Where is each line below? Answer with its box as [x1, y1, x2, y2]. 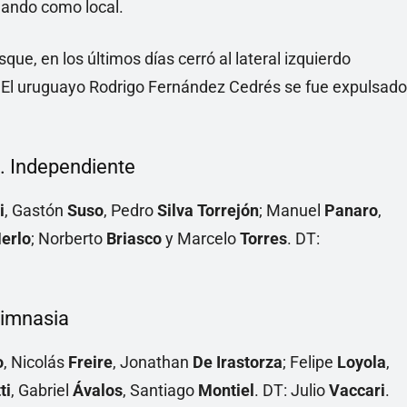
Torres [240, 229, 287, 249]
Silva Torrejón [157, 201, 259, 221]
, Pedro [104, 201, 157, 221]
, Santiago [123, 381, 198, 401]
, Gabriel [11, 381, 73, 401]
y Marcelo [165, 229, 240, 249]
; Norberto [31, 229, 106, 249]
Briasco [106, 229, 165, 249]
